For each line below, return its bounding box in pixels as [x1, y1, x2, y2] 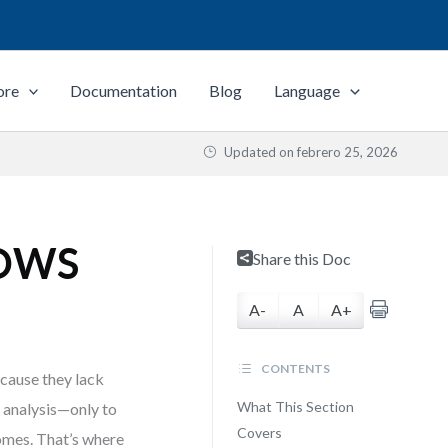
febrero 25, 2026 [297, 144, 398, 160]
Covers [236, 424, 282, 441]
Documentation [70, 81, 178, 100]
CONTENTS [258, 361, 330, 376]
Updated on [221, 144, 297, 160]
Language [274, 81, 341, 100]
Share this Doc [252, 249, 351, 268]
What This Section [236, 398, 354, 415]
